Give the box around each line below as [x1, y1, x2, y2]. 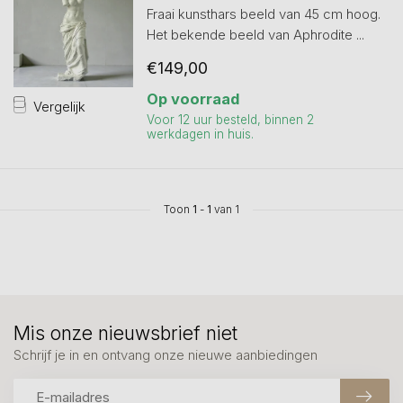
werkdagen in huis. [146, 127, 254, 141]
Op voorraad [146, 90, 239, 108]
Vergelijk [33, 97, 85, 115]
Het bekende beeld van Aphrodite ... [146, 26, 364, 43]
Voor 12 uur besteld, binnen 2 [146, 112, 314, 127]
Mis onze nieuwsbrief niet [13, 322, 237, 345]
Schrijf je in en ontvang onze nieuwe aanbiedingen [13, 346, 318, 363]
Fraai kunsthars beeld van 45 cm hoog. [146, 5, 381, 22]
